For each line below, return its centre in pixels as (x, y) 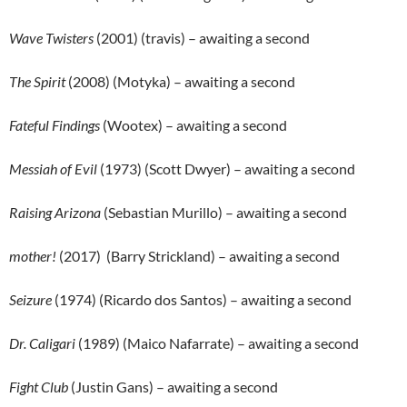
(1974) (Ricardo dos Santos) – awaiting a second (202, 300)
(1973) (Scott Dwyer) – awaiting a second (226, 169)
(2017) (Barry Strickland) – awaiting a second (198, 256)
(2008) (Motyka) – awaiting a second (180, 82)
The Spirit (37, 82)
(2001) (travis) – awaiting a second (202, 38)
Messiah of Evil (53, 169)
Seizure (30, 300)
